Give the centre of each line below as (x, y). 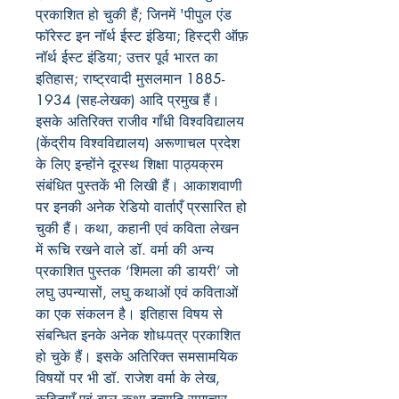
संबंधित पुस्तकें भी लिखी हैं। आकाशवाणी (139, 186)
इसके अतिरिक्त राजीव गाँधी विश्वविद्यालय (140, 122)
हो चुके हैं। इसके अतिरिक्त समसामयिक (137, 357)
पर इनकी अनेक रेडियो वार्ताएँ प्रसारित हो (141, 207)
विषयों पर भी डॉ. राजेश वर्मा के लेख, (128, 378)
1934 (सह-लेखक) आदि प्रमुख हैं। (128, 100)
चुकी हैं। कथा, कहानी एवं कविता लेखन (137, 228)
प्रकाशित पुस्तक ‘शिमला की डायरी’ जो (137, 271)
